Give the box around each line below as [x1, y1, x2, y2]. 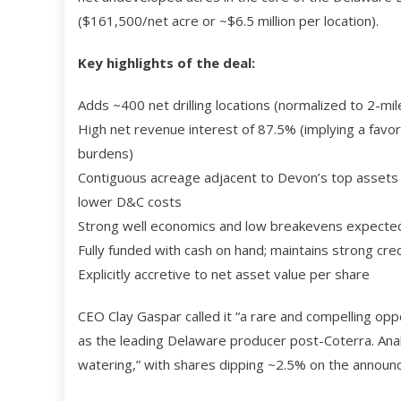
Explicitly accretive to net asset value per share [78, 265, 370, 284]
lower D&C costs [78, 192, 182, 211]
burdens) [78, 144, 133, 163]
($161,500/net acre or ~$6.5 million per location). [78, 12, 379, 30]
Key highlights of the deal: [78, 54, 255, 73]
